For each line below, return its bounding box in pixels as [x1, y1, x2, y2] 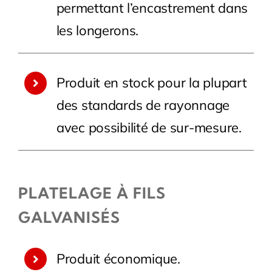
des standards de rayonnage [56, 97, 230, 114]
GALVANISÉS [18, 207, 120, 226]
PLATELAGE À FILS [18, 183, 166, 202]
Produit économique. [56, 250, 180, 267]
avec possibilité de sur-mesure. [56, 119, 242, 137]
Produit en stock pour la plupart [56, 74, 247, 92]
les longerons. [56, 22, 139, 39]
